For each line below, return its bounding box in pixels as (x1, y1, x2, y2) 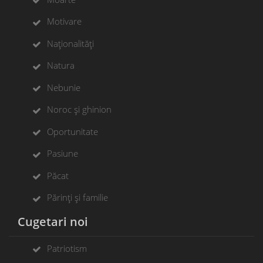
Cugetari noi (9, 213, 88, 230)
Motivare (47, 15, 82, 28)
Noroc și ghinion (47, 103, 112, 116)
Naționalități (47, 37, 94, 49)
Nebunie (47, 81, 80, 93)
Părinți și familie (47, 191, 108, 204)
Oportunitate (47, 125, 98, 137)
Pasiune (47, 147, 78, 160)
